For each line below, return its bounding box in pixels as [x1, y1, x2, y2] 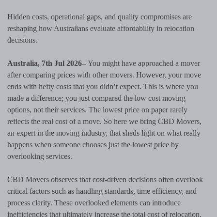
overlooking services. [7, 152, 76, 161]
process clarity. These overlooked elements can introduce [7, 199, 181, 207]
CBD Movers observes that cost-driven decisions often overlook [7, 175, 203, 184]
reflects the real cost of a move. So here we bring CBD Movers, [7, 117, 201, 126]
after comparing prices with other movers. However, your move [7, 71, 201, 79]
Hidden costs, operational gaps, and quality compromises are [7, 13, 192, 21]
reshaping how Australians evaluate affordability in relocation [7, 24, 194, 33]
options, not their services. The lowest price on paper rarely [7, 106, 187, 114]
